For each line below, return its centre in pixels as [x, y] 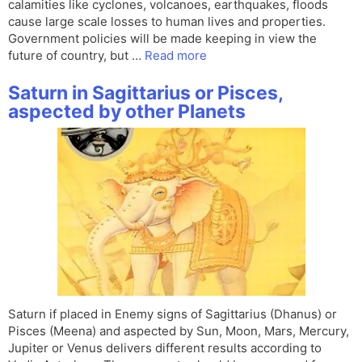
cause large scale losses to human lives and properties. [167, 22]
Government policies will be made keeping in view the [162, 39]
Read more [176, 56]
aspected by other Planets [127, 112]
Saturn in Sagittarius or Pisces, [145, 93]
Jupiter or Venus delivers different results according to [165, 348]
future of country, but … [76, 56]
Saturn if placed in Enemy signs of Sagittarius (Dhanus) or [173, 314]
